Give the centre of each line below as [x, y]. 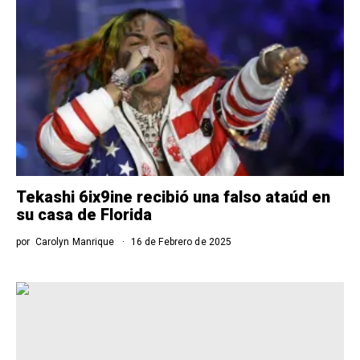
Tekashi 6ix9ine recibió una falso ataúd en [173, 196]
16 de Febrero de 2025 [180, 241]
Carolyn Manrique [75, 241]
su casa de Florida [84, 214]
